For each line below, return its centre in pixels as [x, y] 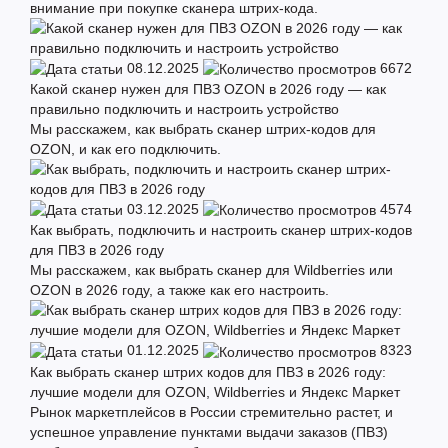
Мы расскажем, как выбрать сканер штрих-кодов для [203, 129]
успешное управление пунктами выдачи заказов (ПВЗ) [209, 431]
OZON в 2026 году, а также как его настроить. [179, 290]
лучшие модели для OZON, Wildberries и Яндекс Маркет [215, 391]
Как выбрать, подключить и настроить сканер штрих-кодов [221, 230]
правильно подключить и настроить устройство [184, 109]
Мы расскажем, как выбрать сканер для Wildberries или [211, 270]
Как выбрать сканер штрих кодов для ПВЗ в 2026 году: [208, 371]
